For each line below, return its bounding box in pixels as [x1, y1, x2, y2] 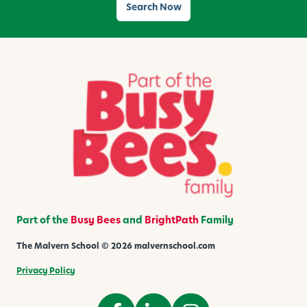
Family [199, 213, 234, 228]
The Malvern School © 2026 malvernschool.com [16, 240, 215, 252]
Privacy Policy [16, 265, 75, 277]
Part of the [16, 213, 71, 228]
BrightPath [145, 213, 199, 228]
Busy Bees [71, 213, 121, 228]
